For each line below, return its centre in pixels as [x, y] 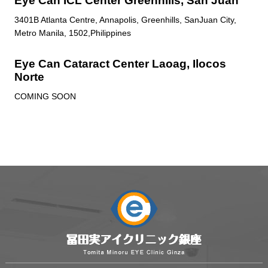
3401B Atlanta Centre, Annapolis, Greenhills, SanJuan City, [125, 19]
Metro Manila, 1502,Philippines [72, 33]
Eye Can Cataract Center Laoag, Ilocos [120, 63]
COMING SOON [45, 96]
